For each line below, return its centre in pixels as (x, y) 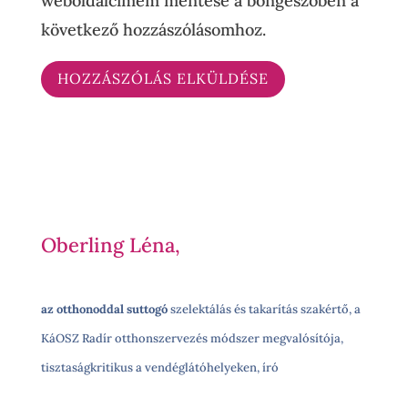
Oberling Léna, (110, 245)
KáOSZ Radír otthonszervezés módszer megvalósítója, (192, 339)
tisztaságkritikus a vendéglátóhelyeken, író (159, 368)
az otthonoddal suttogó (104, 310)
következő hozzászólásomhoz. (153, 29)
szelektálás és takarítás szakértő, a (264, 310)
